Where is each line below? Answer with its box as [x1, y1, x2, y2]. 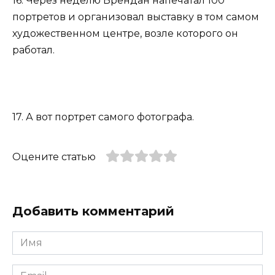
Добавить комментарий [12, 203, 174, 219]
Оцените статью [12, 150, 96, 163]
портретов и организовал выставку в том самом [12, 11, 259, 23]
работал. [12, 44, 55, 56]
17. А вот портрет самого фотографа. [12, 110, 194, 123]
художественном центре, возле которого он [12, 28, 238, 40]
